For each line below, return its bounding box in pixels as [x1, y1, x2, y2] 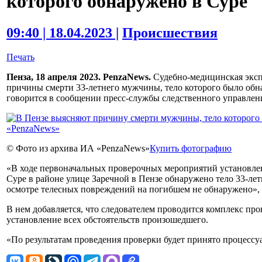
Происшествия [122, 25, 218, 40]
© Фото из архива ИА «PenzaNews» [6, 143, 150, 154]
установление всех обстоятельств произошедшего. [6, 215, 208, 225]
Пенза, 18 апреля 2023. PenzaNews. [6, 72, 151, 82]
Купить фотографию [150, 143, 232, 154]
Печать [6, 52, 35, 63]
